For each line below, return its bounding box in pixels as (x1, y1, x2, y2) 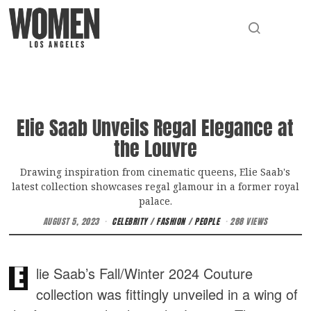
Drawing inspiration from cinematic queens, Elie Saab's (20, 165, 291, 179)
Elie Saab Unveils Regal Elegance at (17, 113, 294, 143)
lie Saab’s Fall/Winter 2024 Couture (36, 263, 253, 284)
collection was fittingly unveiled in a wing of (36, 284, 299, 305)
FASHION (156, 215, 185, 228)
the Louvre (113, 134, 197, 164)
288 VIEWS (230, 215, 268, 228)
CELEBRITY (112, 215, 147, 228)
